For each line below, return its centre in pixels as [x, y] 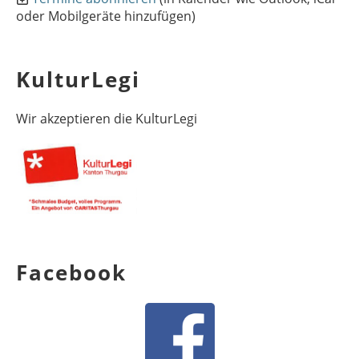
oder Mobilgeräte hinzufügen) [106, 16]
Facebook [71, 273]
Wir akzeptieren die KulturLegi [107, 119]
